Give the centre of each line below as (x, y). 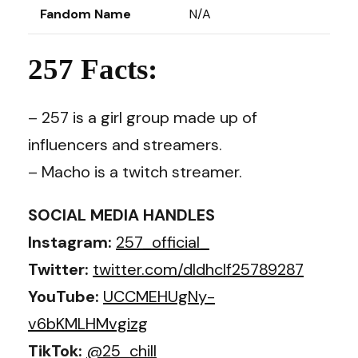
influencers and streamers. (125, 144)
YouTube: (66, 296)
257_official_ (163, 242)
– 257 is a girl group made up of (143, 117)
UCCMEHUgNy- (159, 296)
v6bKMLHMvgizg (88, 323)
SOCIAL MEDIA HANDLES (121, 215)
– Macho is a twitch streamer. (135, 171)
